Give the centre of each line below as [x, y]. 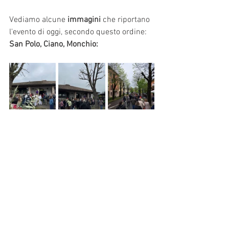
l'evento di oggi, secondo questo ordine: [79, 32]
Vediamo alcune [38, 20]
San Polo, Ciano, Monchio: [54, 45]
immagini [84, 20]
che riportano [126, 20]
